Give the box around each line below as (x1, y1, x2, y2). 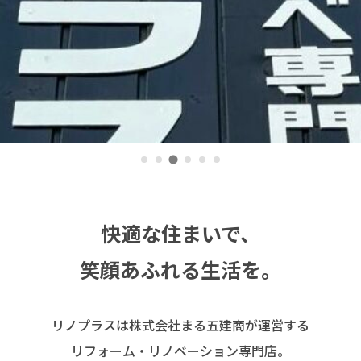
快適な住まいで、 (101, 218, 260, 247)
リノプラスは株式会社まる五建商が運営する (52, 314, 309, 334)
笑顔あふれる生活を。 (80, 254, 281, 284)
